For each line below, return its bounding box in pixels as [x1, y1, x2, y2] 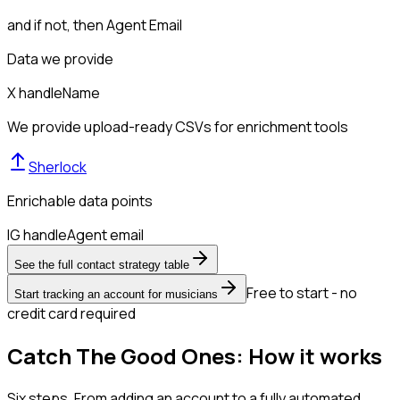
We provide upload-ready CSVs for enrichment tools [7, 116, 348, 137]
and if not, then [7, 14, 106, 35]
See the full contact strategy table [14, 257, 189, 271]
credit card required [7, 303, 136, 323]
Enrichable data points [7, 190, 153, 211]
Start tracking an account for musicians [14, 287, 218, 301]
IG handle [7, 224, 67, 245]
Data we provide [7, 48, 113, 69]
